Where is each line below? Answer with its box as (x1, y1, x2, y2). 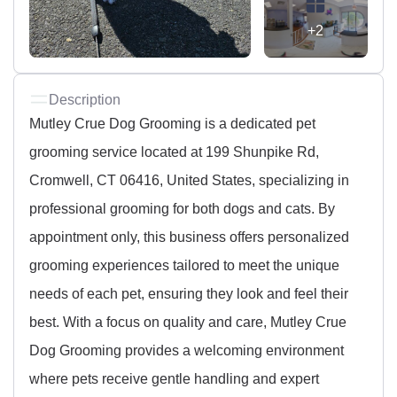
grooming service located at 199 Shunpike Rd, (29, 144, 319, 160)
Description (49, 91, 121, 108)
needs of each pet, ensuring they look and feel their (29, 285, 348, 302)
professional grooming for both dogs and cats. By (29, 200, 335, 217)
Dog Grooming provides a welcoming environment (29, 342, 344, 359)
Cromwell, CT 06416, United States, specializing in (29, 172, 349, 189)
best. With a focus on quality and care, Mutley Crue (29, 314, 346, 331)
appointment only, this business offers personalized (29, 229, 349, 245)
